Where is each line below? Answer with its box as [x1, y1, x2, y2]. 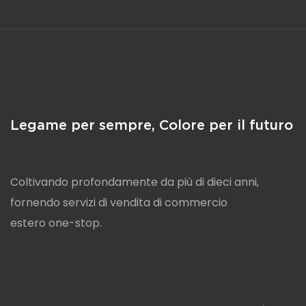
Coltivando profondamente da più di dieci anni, [10, 173, 259, 190]
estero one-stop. [10, 214, 102, 231]
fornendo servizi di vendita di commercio [10, 194, 227, 210]
